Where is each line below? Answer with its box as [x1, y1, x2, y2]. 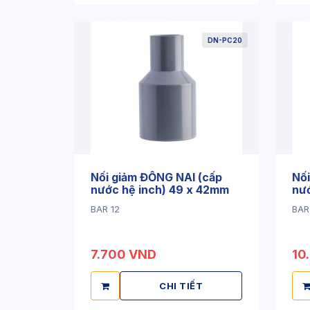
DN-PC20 [208, 36, 242, 44]
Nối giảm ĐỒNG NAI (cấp [91, 170, 222, 184]
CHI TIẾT [159, 280, 203, 291]
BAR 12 [91, 203, 120, 215]
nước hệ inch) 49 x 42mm [91, 183, 229, 197]
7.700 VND [91, 247, 156, 262]
